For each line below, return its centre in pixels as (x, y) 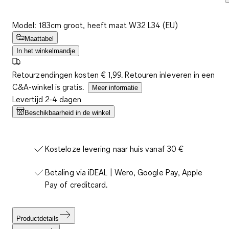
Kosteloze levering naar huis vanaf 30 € (114, 148)
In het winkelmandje (46, 51)
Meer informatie (115, 87)
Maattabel (39, 38)
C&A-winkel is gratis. (49, 87)
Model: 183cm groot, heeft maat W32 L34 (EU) (95, 25)
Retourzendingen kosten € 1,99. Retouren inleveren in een (114, 74)
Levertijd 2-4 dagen (47, 99)
